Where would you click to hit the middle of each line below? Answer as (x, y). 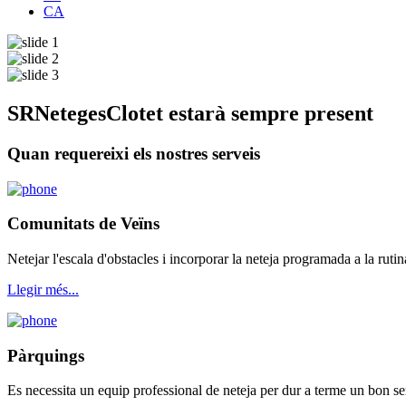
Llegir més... (43, 289)
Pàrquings (46, 355)
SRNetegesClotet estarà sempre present (190, 113)
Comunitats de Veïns (83, 224)
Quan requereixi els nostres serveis (134, 153)
